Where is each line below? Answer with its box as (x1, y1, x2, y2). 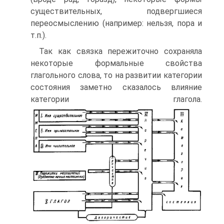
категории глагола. (30, 94, 202, 104)
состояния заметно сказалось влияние (30, 82, 202, 92)
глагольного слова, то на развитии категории (30, 70, 202, 80)
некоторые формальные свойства (30, 58, 202, 68)
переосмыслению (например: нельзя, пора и (30, 18, 202, 28)
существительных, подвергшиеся (30, 6, 202, 16)
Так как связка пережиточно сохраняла (39, 46, 202, 56)
